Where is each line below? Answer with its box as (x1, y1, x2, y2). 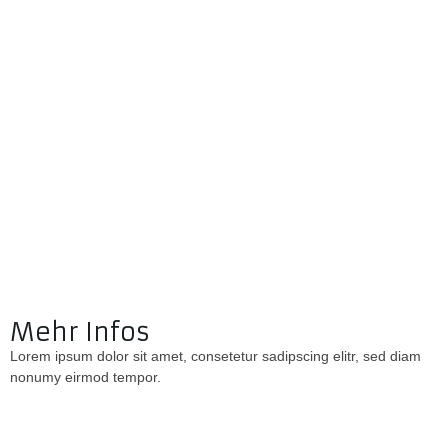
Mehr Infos (10, 317, 151, 349)
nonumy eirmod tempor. (10, 369, 162, 386)
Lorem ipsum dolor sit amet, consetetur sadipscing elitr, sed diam (10, 348, 422, 365)
